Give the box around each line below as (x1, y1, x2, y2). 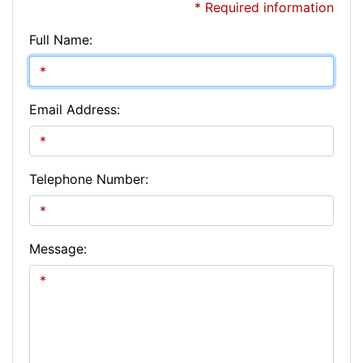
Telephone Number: (29, 170, 148, 187)
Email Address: (29, 100, 120, 117)
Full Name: (29, 31, 92, 48)
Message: (29, 240, 87, 257)
